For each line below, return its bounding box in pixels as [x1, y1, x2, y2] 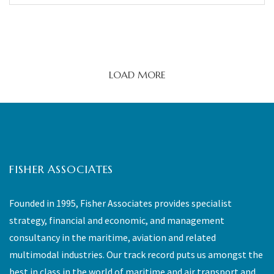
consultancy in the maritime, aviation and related [9, 231, 216, 243]
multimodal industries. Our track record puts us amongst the [9, 248, 263, 261]
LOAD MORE [108, 68, 166, 81]
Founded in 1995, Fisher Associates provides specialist [9, 196, 232, 209]
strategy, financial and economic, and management [9, 213, 224, 226]
